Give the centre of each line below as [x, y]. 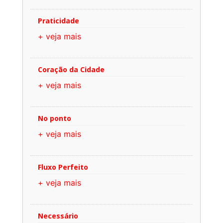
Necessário [58, 216]
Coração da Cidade [71, 69]
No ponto [55, 118]
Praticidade [58, 20]
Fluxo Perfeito [63, 167]
